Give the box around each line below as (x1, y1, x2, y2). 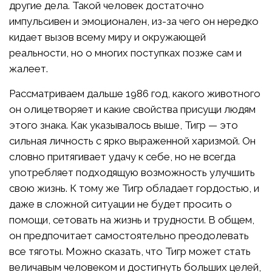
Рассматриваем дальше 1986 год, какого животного (9, 87, 260, 100)
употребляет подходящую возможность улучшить (9, 166, 255, 178)
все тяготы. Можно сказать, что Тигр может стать (9, 245, 251, 257)
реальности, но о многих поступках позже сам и (9, 46, 242, 59)
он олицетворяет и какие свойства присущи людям (9, 103, 256, 115)
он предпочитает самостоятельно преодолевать (9, 229, 249, 242)
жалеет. (9, 62, 48, 75)
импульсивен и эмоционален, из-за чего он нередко (9, 15, 259, 27)
